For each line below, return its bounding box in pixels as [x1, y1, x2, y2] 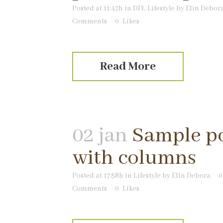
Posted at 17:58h [72, 171, 123, 180]
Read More [100, 59, 156, 74]
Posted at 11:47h [72, 4, 123, 13]
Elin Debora [172, 171, 211, 180]
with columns [72, 145, 196, 171]
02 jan [72, 122, 127, 149]
